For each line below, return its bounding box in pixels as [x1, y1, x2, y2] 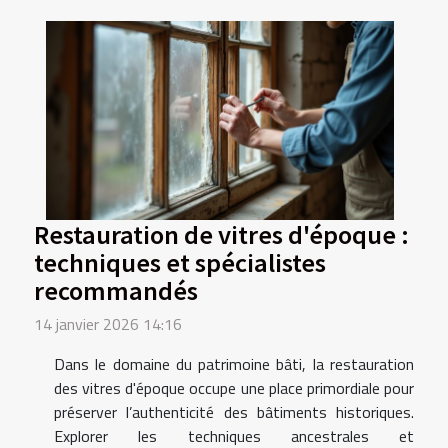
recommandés [34, 272, 198, 307]
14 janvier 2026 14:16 [34, 311, 182, 336]
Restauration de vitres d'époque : [34, 216, 409, 251]
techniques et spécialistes [34, 244, 326, 279]
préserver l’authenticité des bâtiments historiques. [54, 399, 414, 424]
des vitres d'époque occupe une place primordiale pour [54, 375, 414, 400]
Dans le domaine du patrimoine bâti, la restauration [54, 351, 414, 376]
